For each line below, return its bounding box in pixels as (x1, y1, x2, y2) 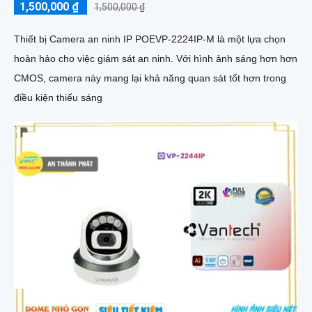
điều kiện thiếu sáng (14, 92, 102, 104)
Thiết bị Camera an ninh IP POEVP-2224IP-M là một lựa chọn (14, 33, 286, 45)
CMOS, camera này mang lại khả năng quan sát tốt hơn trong (14, 72, 286, 84)
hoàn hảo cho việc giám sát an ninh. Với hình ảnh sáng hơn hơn (14, 53, 176, 65)
